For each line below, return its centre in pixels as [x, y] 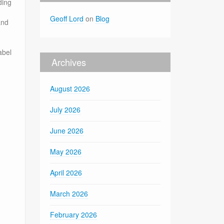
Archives [69, 62]
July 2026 [65, 109]
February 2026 [74, 214]
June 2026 [67, 130]
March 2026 [69, 193]
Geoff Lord [67, 18]
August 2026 [70, 88]
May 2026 [66, 151]
